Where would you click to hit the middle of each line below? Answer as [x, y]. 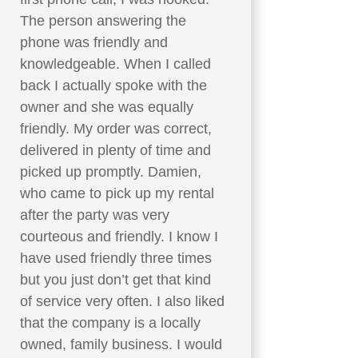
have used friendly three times [115, 258]
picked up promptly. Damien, [110, 171]
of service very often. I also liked [122, 301]
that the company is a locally [110, 322]
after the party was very [94, 215]
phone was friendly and [93, 42]
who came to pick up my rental [117, 193]
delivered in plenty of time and [115, 150]
